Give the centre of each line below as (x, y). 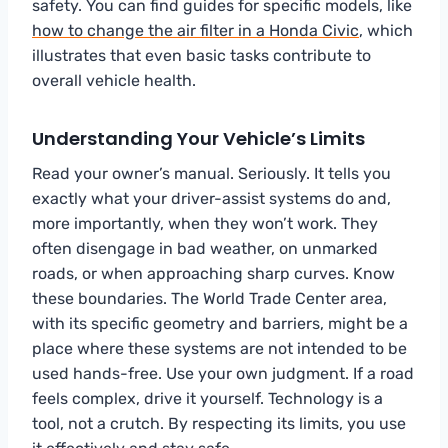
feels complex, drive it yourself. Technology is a (207, 398)
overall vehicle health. (114, 80)
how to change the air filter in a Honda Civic (195, 30)
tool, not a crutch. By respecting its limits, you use (219, 423)
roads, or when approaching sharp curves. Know (213, 273)
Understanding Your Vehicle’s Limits (198, 138)
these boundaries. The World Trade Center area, (209, 298)
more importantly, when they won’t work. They (205, 223)
